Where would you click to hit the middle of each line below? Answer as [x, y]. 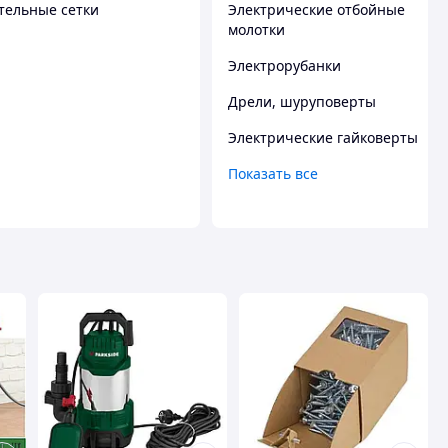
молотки [256, 29]
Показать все [273, 173]
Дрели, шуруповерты [302, 101]
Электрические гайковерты [323, 137]
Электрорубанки [284, 65]
